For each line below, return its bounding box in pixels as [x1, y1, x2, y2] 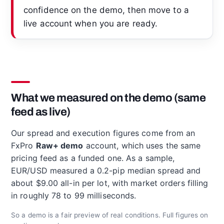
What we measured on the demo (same [11, 91, 206, 104]
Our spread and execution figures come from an [11, 127, 195, 138]
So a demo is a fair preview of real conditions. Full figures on [11, 210, 208, 219]
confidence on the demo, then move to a [23, 4, 189, 15]
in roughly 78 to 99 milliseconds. [11, 190, 136, 200]
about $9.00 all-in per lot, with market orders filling [11, 177, 208, 188]
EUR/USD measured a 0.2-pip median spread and [11, 165, 201, 175]
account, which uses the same [83, 140, 201, 150]
